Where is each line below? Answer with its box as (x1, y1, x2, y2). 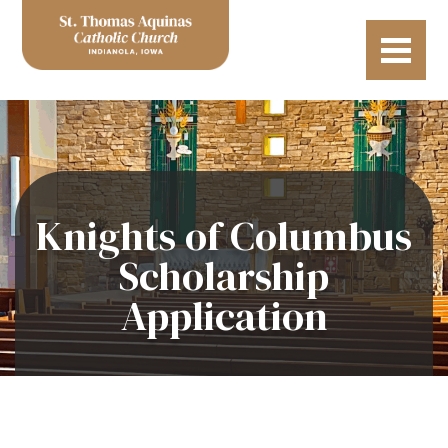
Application (120, 287, 328, 344)
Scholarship (119, 247, 329, 304)
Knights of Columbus (36, 207, 412, 264)
